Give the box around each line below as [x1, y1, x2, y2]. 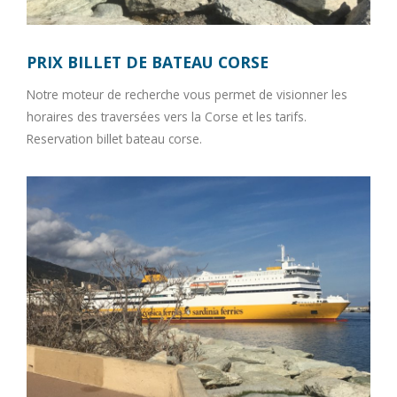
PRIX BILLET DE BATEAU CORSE [27, 51, 269, 73]
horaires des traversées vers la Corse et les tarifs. [27, 107, 307, 125]
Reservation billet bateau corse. [27, 129, 202, 147]
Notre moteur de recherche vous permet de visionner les [27, 85, 347, 103]
